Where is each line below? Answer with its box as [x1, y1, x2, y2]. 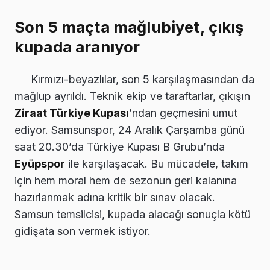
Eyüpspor [14, 157, 65, 170]
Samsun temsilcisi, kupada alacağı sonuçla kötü [14, 207, 251, 221]
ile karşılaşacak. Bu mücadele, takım [65, 157, 248, 170]
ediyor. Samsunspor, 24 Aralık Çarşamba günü [14, 123, 245, 136]
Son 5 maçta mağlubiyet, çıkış [14, 17, 244, 36]
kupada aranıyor [14, 37, 140, 56]
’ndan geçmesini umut [129, 106, 237, 119]
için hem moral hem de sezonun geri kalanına [14, 174, 237, 187]
